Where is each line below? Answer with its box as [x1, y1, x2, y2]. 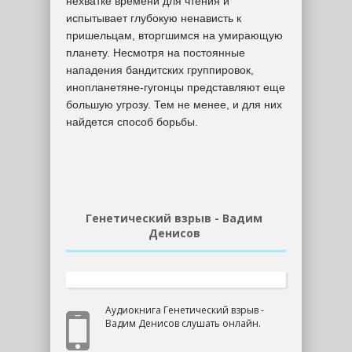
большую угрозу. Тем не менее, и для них [66, 98, 282, 111]
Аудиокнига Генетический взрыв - [105, 303, 264, 317]
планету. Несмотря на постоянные [66, 46, 245, 59]
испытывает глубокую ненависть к [66, 12, 241, 24]
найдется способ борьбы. [66, 115, 198, 128]
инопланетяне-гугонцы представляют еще [66, 81, 285, 93]
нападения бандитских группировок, [66, 64, 254, 76]
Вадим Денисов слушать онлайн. [105, 317, 261, 330]
